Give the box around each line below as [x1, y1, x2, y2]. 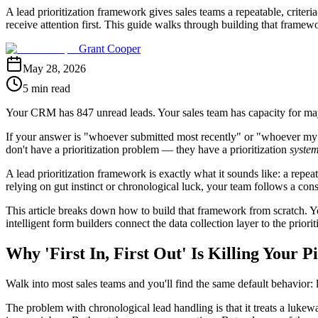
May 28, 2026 [23, 62, 86, 75]
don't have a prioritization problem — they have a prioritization [6, 143, 290, 155]
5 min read [23, 82, 70, 94]
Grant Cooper [79, 42, 141, 55]
